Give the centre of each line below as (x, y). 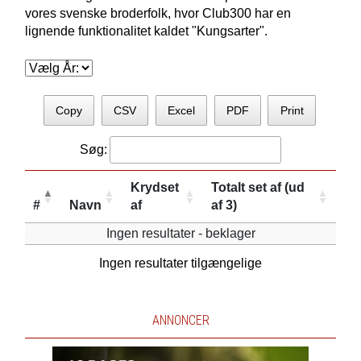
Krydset (155, 187)
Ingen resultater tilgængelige (180, 263)
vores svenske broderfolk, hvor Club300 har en (158, 13)
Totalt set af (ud (258, 187)
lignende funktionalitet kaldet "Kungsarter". (146, 31)
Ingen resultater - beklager (180, 233)
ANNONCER (180, 320)
